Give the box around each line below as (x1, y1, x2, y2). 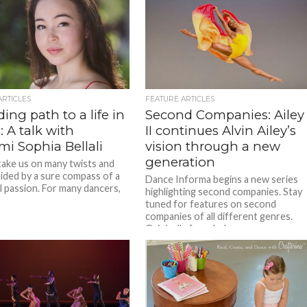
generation (145, 153, 216, 170)
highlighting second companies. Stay (145, 185, 303, 197)
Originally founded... (145, 222, 233, 234)
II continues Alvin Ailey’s (145, 122, 297, 138)
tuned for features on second (145, 197, 277, 210)
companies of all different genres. (145, 210, 295, 222)
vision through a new (145, 138, 281, 154)
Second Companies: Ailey (145, 106, 305, 123)
